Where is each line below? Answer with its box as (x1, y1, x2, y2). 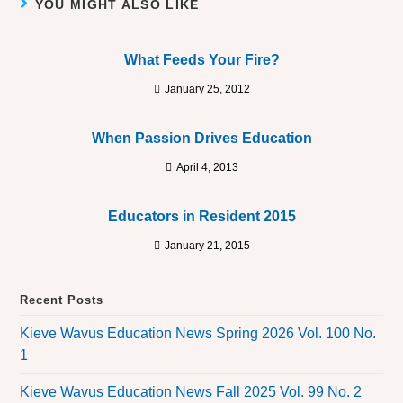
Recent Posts (20, 293, 104, 308)
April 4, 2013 (175, 161, 238, 175)
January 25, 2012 (164, 83, 250, 96)
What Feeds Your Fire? (123, 52, 280, 68)
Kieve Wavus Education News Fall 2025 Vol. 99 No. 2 (20, 384, 363, 400)
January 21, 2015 (164, 239, 250, 253)
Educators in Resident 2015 (107, 209, 296, 225)
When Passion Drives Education (91, 130, 312, 147)
